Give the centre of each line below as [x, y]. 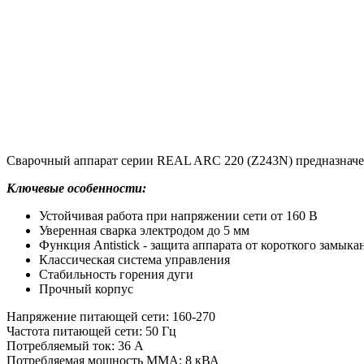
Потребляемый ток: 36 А [75, 345]
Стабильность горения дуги [116, 274]
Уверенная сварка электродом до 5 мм [144, 230]
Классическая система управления [134, 259]
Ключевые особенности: [76, 188]
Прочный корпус [86, 288]
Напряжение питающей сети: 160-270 [111, 316]
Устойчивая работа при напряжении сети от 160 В [178, 215]
